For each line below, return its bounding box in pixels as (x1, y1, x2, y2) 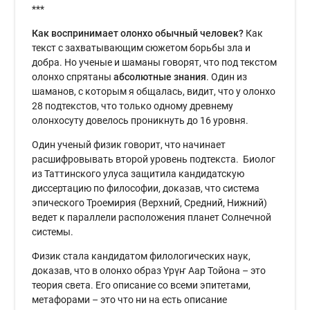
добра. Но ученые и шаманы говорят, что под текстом (32, 57, 277, 69)
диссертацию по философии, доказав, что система (32, 183, 260, 194)
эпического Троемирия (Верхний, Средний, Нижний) (32, 197, 268, 209)
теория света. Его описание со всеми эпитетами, (32, 280, 251, 291)
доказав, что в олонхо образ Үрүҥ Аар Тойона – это (32, 265, 266, 277)
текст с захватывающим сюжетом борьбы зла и (32, 42, 251, 54)
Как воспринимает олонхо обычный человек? (32, 28, 244, 39)
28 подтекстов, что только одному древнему (32, 100, 234, 112)
